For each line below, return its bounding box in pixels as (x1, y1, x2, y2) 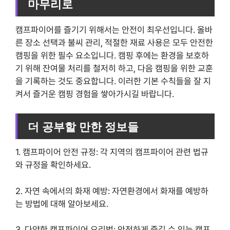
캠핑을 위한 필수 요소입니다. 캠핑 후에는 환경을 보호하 (15, 50, 209, 61)
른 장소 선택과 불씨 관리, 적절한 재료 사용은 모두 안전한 (15, 37, 213, 48)
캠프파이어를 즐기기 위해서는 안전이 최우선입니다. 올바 (15, 24, 213, 35)
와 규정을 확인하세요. (15, 160, 91, 170)
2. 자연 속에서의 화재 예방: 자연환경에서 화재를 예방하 (15, 185, 208, 196)
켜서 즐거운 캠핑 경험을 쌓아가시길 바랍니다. (15, 88, 174, 99)
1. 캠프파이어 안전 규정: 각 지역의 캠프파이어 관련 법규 (15, 147, 208, 158)
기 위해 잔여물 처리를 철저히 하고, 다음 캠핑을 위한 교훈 (15, 63, 213, 73)
